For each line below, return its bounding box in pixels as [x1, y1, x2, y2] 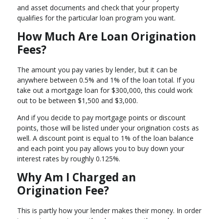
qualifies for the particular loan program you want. [17, 13, 175, 23]
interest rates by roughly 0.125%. [17, 153, 120, 163]
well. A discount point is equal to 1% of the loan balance [17, 133, 194, 143]
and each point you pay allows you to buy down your [17, 143, 184, 153]
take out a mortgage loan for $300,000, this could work [17, 85, 193, 95]
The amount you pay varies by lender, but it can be [17, 65, 177, 74]
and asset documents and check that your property [17, 3, 179, 13]
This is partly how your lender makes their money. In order [17, 205, 201, 215]
